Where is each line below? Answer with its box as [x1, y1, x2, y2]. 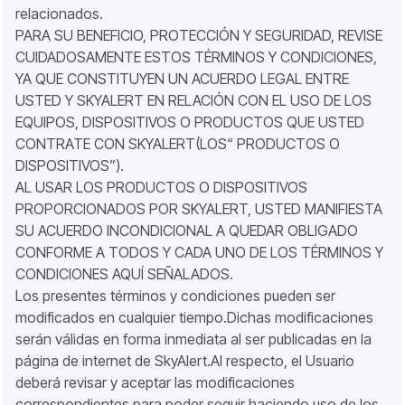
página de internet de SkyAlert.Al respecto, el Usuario [15, 352, 354, 370]
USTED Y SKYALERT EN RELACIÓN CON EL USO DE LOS [15, 91, 372, 109]
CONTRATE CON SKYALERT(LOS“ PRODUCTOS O [15, 135, 340, 153]
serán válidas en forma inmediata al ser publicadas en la [15, 330, 372, 348]
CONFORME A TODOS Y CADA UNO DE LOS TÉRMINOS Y [15, 243, 383, 261]
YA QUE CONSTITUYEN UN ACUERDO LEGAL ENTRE [15, 70, 349, 88]
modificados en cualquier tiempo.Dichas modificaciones [15, 308, 373, 326]
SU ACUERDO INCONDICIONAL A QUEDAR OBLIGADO [15, 221, 358, 240]
